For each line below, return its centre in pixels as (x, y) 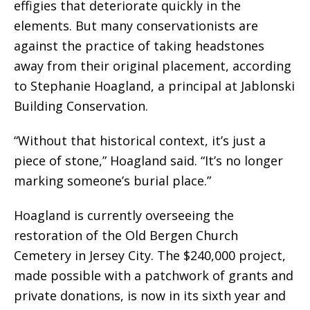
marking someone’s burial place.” (112, 181)
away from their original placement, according (153, 66)
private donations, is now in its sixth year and (150, 295)
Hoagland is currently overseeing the (124, 215)
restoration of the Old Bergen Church (126, 235)
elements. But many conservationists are (136, 26)
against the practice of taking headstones (139, 46)
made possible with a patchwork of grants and (154, 275)
